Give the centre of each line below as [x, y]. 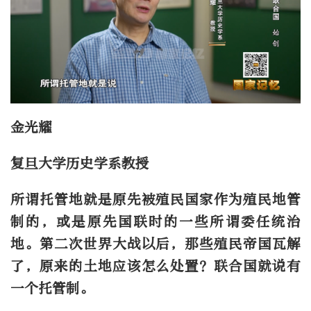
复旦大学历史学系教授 [80, 164]
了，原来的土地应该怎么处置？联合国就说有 [155, 267]
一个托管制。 [52, 289]
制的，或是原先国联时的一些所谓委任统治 [155, 222]
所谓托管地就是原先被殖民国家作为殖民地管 [155, 200]
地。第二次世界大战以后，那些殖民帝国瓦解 [155, 244]
